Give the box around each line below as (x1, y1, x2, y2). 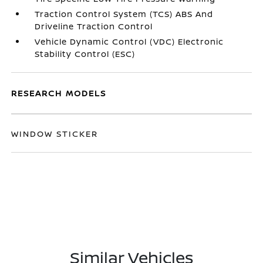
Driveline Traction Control (35, 21, 153, 32)
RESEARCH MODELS (11, 87, 107, 99)
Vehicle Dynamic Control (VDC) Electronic (35, 36, 224, 47)
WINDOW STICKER (11, 128, 99, 139)
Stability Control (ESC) (35, 48, 136, 59)
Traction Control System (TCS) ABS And (35, 8, 214, 19)
